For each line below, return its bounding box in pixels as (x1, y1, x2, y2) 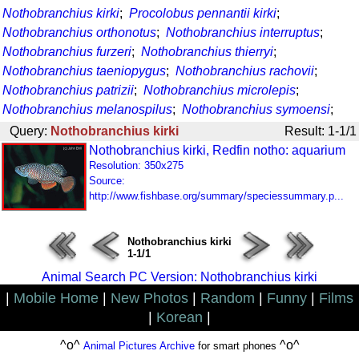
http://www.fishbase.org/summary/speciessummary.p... (89, 190, 344, 202)
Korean (156, 309, 203, 325)
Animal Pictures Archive (83, 340, 195, 352)
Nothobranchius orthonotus (2, 26, 156, 39)
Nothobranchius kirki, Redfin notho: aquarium (89, 143, 345, 157)
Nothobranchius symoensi (182, 103, 330, 116)
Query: (10, 124, 50, 138)
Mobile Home (14, 290, 99, 306)
